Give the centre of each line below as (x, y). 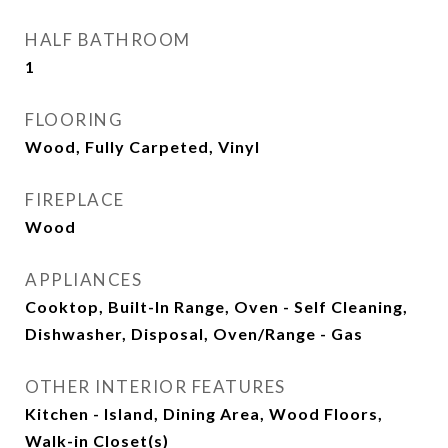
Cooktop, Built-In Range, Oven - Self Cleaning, (216, 306)
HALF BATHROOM (108, 39)
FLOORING (74, 119)
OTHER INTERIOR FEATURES (155, 386)
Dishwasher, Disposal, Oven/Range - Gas (194, 333)
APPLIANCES (83, 279)
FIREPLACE (75, 199)
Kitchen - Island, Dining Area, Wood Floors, (204, 413)
